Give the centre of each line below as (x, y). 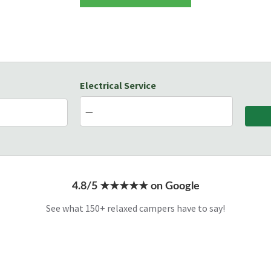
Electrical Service (118, 85)
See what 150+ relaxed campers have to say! (135, 208)
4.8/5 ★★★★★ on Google (135, 186)
